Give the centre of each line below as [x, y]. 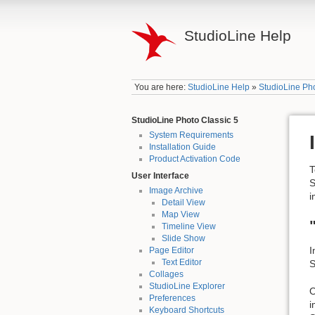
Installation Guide [182, 147]
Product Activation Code [194, 159]
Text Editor [181, 263]
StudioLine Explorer [187, 287]
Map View [180, 215]
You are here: [161, 88]
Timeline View [188, 227]
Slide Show [183, 239]
